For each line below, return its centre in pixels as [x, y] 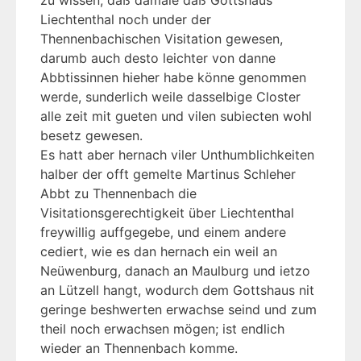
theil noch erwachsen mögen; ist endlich [162, 329]
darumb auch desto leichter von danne [158, 58]
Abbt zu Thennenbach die [118, 194]
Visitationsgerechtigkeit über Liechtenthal [167, 213]
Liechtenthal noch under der [126, 20]
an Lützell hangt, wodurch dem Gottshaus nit [177, 290]
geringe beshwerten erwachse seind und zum [178, 310]
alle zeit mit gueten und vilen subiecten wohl [176, 116]
